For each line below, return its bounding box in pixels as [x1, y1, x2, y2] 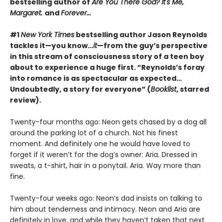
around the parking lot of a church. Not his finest [10, 127, 178, 138]
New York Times [21, 29, 74, 40]
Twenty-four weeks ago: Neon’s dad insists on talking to [10, 193, 202, 203]
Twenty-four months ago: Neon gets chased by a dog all [10, 116, 207, 127]
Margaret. [10, 7, 45, 18]
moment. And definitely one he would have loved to [10, 138, 190, 149]
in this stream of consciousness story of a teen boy [10, 51, 204, 61]
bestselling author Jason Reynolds [74, 29, 207, 40]
